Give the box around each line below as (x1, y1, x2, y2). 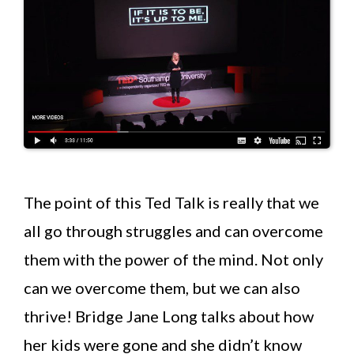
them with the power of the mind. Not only (24, 250, 323, 269)
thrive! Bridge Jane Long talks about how (24, 307, 314, 326)
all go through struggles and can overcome (24, 221, 323, 241)
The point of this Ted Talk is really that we (24, 193, 319, 213)
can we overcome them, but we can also (24, 278, 300, 298)
